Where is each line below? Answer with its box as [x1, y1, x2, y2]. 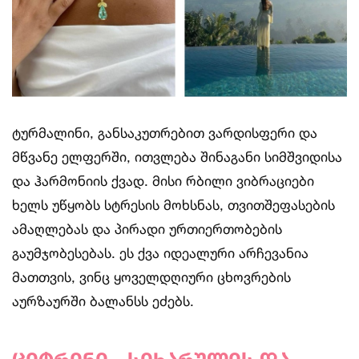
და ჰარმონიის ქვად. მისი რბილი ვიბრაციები [12, 172, 314, 190]
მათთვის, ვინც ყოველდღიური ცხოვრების [12, 268, 291, 286]
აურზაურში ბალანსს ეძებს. [12, 292, 194, 310]
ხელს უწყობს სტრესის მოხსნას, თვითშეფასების [12, 196, 335, 214]
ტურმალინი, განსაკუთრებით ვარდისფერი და [12, 124, 317, 142]
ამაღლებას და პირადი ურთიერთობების [12, 220, 282, 238]
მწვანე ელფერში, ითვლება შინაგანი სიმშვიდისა [12, 148, 342, 166]
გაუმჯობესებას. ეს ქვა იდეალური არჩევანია [12, 244, 309, 262]
